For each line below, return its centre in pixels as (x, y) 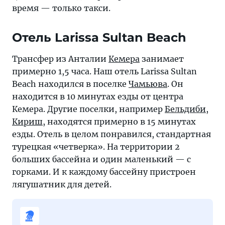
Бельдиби (185, 109)
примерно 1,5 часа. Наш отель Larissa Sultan (104, 71)
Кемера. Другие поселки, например (88, 109)
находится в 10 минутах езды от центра (98, 96)
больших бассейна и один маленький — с (101, 159)
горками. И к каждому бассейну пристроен (104, 172)
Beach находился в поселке (70, 84)
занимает (162, 59)
